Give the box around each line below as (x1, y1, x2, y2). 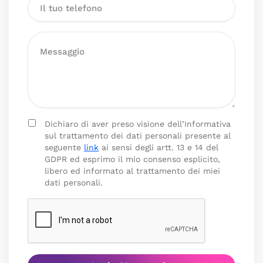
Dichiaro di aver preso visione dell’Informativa (45, 119, 231, 129)
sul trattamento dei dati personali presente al (45, 131, 231, 140)
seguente (45, 143, 84, 152)
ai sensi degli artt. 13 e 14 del (99, 143, 218, 152)
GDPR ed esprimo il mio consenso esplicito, (45, 154, 220, 164)
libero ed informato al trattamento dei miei (45, 166, 220, 176)
